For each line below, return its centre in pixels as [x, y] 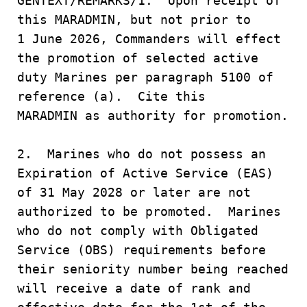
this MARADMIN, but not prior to [138, 20]
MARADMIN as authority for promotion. [153, 115]
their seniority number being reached [153, 269]
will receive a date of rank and [138, 288]
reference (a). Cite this [115, 96]
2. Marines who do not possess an [142, 154]
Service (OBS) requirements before [145, 250]
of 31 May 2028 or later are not [134, 192]
